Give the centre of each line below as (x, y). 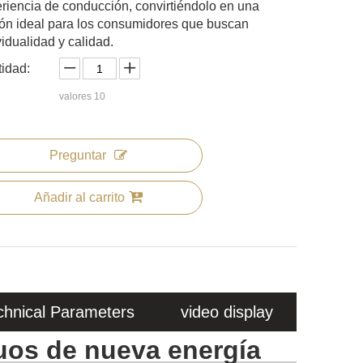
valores (77, 96)
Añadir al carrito (79, 197)
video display (227, 312)
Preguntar (78, 155)
